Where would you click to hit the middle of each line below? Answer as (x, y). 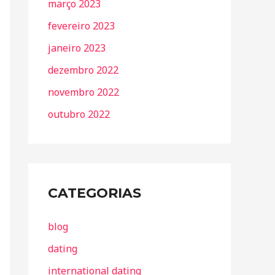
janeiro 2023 (77, 48)
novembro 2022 (83, 92)
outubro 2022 (79, 114)
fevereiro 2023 (81, 26)
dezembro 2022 (83, 70)
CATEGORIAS (95, 193)
